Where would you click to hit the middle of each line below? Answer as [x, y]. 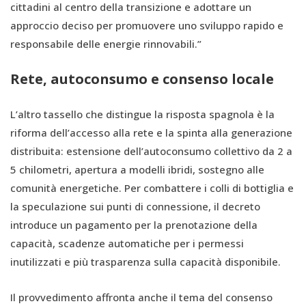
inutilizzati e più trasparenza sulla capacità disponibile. [145, 261]
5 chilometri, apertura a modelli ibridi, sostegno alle [137, 169]
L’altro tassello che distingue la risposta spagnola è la [142, 114]
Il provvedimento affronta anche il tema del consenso [141, 297]
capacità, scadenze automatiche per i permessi [127, 243]
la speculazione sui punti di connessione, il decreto [135, 206]
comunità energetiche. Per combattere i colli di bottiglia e [152, 187]
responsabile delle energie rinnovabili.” [106, 43]
